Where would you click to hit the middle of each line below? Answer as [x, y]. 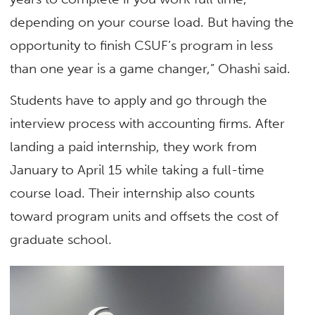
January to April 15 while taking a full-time [137, 169]
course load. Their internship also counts [133, 193]
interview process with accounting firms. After [148, 123]
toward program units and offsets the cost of [144, 216]
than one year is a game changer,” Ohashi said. [152, 68]
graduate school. [61, 239]
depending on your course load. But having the [152, 22]
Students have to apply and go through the [139, 100]
